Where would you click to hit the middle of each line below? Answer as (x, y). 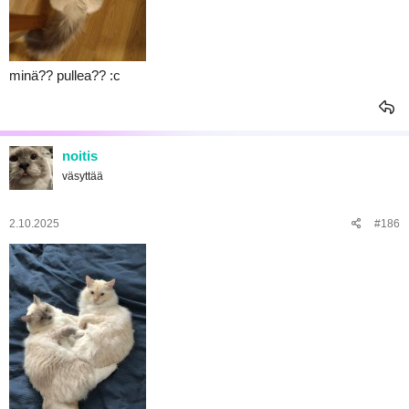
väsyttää (83, 176)
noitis (80, 156)
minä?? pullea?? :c (65, 75)
